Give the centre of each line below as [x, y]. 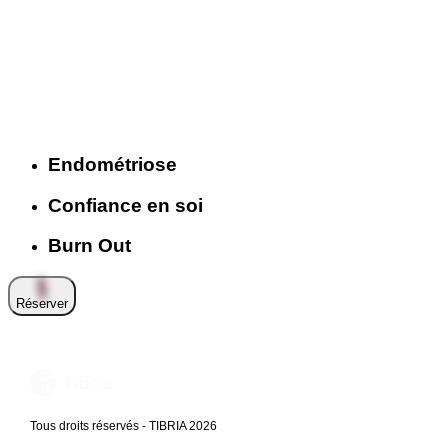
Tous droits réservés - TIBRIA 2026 [123, 426]
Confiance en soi [125, 205]
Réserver [42, 304]
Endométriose [112, 165]
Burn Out [89, 246]
